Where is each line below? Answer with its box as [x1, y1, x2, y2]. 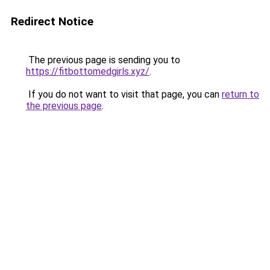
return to [222, 89, 259, 100]
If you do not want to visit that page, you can [26, 89, 222, 100]
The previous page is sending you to [26, 54, 180, 66]
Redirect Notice [11, 14, 93, 28]
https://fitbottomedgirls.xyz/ [26, 66, 149, 77]
